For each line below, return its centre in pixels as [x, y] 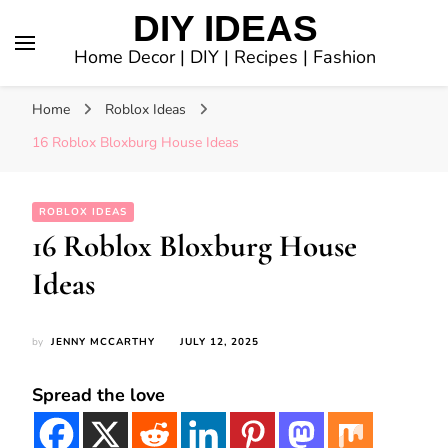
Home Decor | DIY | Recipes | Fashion [225, 57]
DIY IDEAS [225, 28]
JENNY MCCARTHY [103, 342]
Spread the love [98, 395]
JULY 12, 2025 [219, 342]
